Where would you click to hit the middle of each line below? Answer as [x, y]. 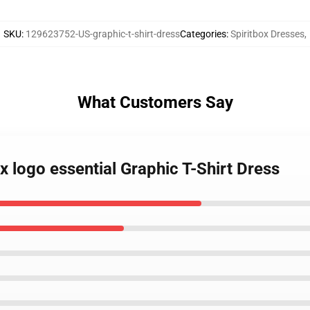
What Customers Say [155, 102]
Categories [203, 34]
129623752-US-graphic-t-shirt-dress [103, 34]
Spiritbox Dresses [267, 34]
